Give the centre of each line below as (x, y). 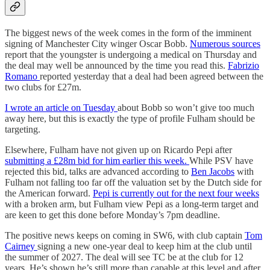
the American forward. (49, 193)
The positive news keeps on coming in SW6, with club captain (125, 236)
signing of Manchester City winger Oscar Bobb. (97, 44)
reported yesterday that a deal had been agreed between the (152, 77)
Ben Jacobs (213, 172)
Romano (22, 77)
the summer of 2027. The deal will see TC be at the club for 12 (124, 257)
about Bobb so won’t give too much (186, 108)
